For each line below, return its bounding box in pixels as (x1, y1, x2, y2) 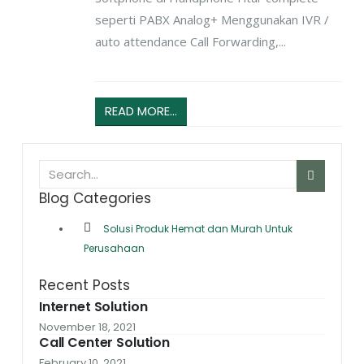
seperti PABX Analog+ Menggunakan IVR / (94, 11, 329, 28)
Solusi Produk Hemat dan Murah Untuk (102, 222, 292, 236)
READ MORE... (105, 102, 178, 120)
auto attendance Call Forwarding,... (94, 33, 286, 50)
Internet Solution (38, 297, 148, 316)
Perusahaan (83, 241, 145, 256)
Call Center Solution (38, 332, 171, 352)
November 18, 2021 (38, 318, 136, 335)
